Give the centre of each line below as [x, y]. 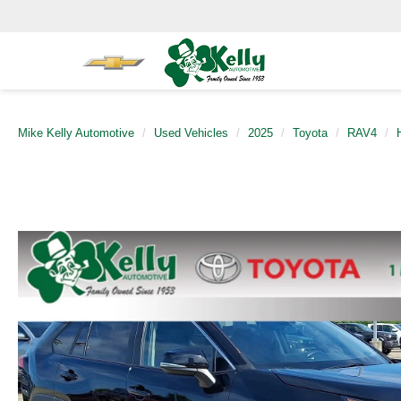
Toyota [310, 133]
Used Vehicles [191, 133]
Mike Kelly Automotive [76, 133]
